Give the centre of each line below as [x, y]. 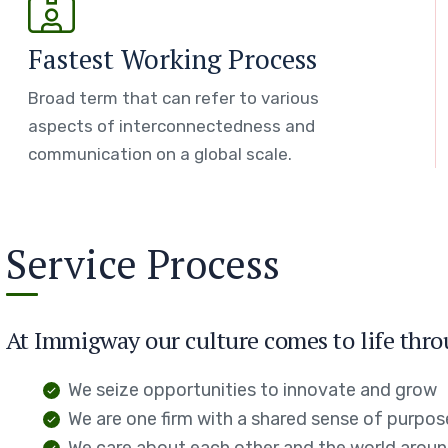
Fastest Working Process [172, 59]
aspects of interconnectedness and [171, 126]
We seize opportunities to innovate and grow [252, 390]
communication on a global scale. [159, 154]
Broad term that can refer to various [173, 98]
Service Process [142, 263]
